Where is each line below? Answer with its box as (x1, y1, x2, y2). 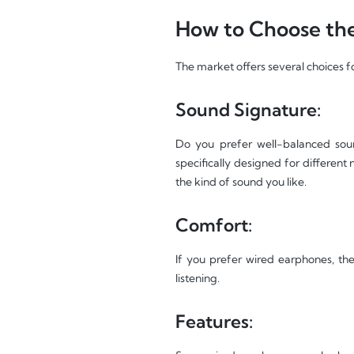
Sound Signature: (175, 98, 321, 121)
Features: (175, 310, 253, 333)
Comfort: (175, 213, 252, 236)
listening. (175, 271, 220, 286)
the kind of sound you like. (175, 175, 307, 190)
